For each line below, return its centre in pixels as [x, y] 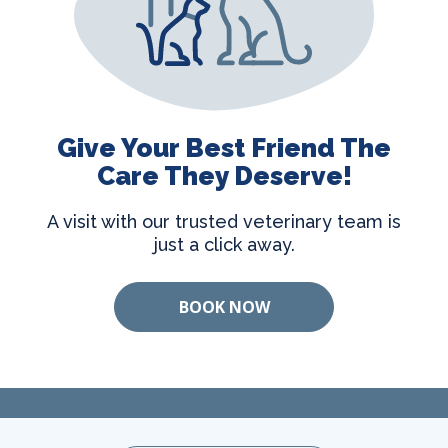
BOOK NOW [224, 307]
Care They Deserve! [224, 176]
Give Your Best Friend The [224, 148]
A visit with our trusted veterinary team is [224, 221]
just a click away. [224, 244]
